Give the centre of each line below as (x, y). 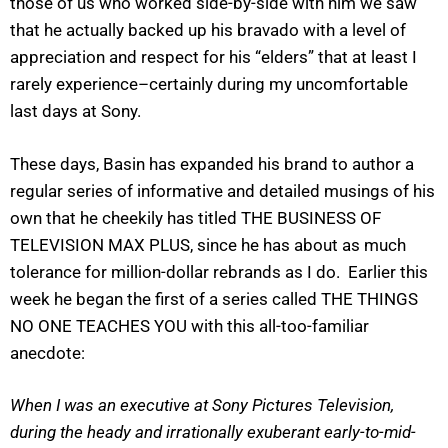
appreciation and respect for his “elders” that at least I (213, 57)
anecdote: (47, 352)
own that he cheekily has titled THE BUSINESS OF (195, 217)
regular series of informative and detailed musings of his (222, 190)
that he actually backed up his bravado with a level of (208, 30)
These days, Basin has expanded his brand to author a (212, 163)
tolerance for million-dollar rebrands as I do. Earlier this (219, 271)
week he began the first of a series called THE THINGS (214, 298)
